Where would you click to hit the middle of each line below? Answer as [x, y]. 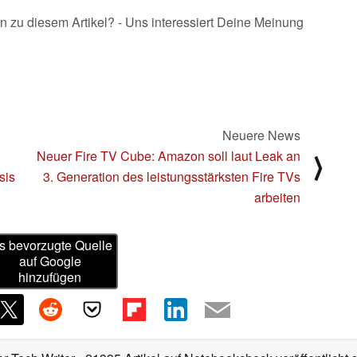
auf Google [50, 261]
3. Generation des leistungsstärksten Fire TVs [172, 176]
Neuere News [261, 135]
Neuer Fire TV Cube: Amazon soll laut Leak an [169, 155]
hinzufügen [50, 277]
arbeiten [277, 197]
